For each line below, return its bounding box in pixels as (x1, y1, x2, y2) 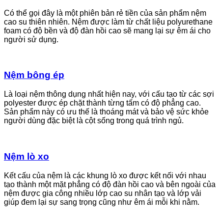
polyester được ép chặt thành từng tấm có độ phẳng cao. (4, 99, 201, 108)
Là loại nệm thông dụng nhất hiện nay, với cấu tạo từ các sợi (4, 90, 214, 99)
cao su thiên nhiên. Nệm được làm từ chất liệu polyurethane (4, 17, 213, 26)
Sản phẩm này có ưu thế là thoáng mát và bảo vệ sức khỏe (4, 108, 209, 116)
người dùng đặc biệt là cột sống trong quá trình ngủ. (4, 116, 184, 125)
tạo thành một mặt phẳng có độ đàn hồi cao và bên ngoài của (4, 180, 216, 189)
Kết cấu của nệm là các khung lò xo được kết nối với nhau (4, 171, 206, 180)
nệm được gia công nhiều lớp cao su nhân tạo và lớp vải (4, 189, 201, 197)
